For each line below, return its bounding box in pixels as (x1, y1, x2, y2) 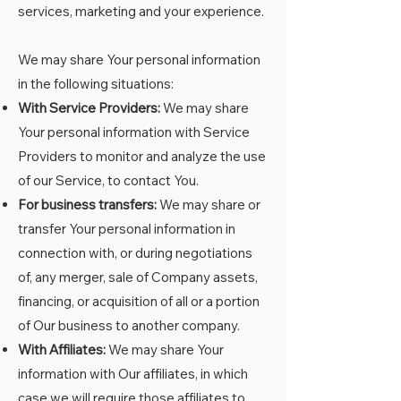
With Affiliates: (18, 341, 106, 358)
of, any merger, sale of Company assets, (18, 269, 258, 286)
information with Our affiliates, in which (18, 365, 248, 382)
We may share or (157, 196, 260, 213)
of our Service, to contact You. (18, 172, 199, 189)
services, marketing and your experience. (18, 3, 264, 20)
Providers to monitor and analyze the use (18, 148, 266, 165)
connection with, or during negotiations (18, 244, 252, 261)
